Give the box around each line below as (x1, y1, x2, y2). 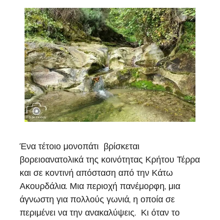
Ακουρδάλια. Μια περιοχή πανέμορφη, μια (20, 180, 180, 192)
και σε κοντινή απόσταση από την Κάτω (20, 167, 173, 179)
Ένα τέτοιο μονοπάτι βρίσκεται (20, 140, 139, 153)
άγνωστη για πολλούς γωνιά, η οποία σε (20, 193, 175, 206)
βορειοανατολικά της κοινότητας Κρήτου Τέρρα (20, 154, 200, 166)
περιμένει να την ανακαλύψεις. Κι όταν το (20, 207, 180, 219)
